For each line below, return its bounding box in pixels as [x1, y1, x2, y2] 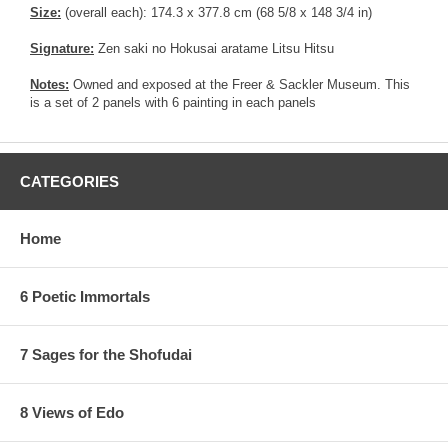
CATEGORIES [20, 172, 119, 190]
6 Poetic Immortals [20, 287, 150, 305]
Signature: [30, 40, 94, 56]
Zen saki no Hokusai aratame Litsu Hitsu [94, 40, 334, 56]
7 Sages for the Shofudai [20, 345, 192, 363]
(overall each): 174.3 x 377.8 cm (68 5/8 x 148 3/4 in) [61, 4, 372, 20]
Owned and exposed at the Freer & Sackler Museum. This [69, 76, 410, 92]
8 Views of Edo [20, 403, 124, 421]
